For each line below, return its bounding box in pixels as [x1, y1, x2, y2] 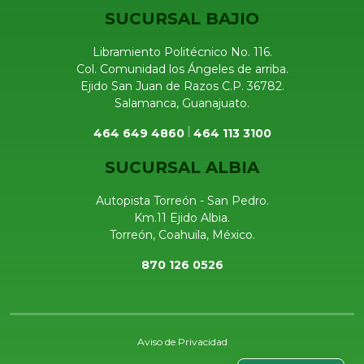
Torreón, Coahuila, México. [109, 227, 255, 242]
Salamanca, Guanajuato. [115, 95, 249, 110]
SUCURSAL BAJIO [105, 8, 259, 28]
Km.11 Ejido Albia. [134, 210, 230, 225]
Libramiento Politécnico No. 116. [92, 44, 272, 59]
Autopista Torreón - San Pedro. [95, 193, 269, 208]
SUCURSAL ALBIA [105, 157, 259, 177]
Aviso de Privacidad [136, 335, 227, 348]
